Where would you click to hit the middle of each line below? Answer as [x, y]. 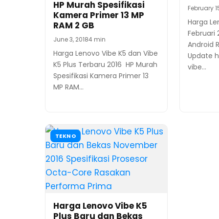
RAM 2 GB [74, 26]
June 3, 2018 [71, 40]
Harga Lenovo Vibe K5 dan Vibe [106, 54]
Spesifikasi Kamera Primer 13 [101, 76]
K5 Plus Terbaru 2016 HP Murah [105, 65]
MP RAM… [68, 87]
